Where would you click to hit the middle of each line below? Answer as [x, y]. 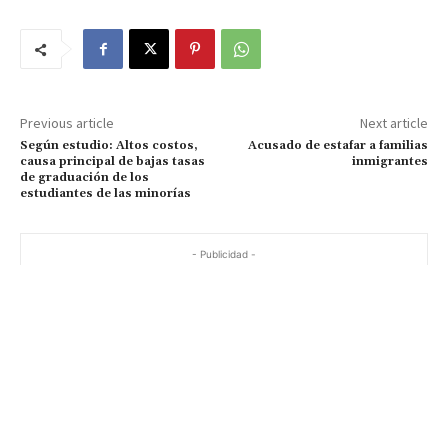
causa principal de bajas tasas [112, 161]
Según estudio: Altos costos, [109, 145]
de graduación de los [84, 177]
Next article [393, 122]
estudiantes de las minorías [105, 193]
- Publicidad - [224, 253]
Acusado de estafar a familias [337, 145]
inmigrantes [389, 161]
